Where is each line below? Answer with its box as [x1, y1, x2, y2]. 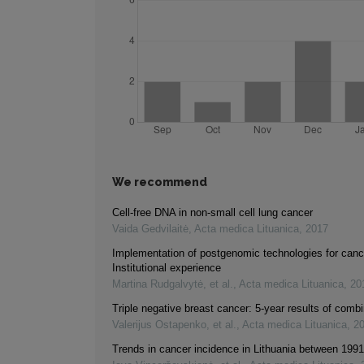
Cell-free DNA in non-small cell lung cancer [112, 206, 313, 219]
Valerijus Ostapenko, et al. [112, 318, 236, 331]
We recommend [112, 175, 207, 189]
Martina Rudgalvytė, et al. [112, 278, 233, 291]
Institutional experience [112, 262, 221, 275]
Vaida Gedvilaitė [112, 223, 188, 236]
